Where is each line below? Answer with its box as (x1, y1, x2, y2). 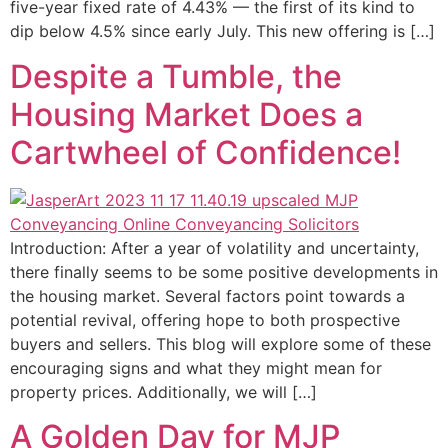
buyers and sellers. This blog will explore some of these (10, 333, 431, 354)
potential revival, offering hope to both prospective (10, 309, 400, 330)
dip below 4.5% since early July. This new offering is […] (10, 21, 435, 42)
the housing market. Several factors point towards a (10, 285, 405, 306)
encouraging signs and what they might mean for (10, 357, 382, 378)
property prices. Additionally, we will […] (10, 381, 317, 402)
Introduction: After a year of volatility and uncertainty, (10, 237, 419, 258)
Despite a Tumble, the (10, 56, 342, 96)
